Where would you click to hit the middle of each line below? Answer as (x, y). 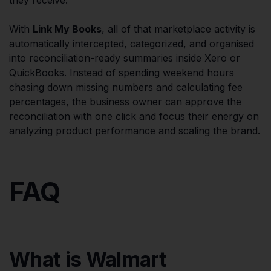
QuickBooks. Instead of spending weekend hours (122, 72)
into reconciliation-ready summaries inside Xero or (125, 58)
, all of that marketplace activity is (178, 29)
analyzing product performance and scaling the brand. (135, 130)
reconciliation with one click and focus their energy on (134, 116)
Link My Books (67, 29)
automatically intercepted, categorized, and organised (132, 43)
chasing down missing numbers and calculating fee (126, 87)
